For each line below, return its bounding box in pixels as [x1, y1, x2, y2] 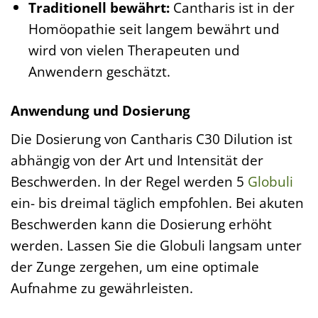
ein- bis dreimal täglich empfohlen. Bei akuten [11, 192, 304, 212]
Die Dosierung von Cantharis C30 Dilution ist [11, 128, 292, 148]
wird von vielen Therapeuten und [28, 40, 240, 60]
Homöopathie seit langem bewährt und [28, 19, 280, 39]
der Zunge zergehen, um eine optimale [11, 256, 259, 276]
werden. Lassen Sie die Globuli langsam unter [11, 235, 302, 255]
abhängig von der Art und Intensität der [11, 150, 263, 170]
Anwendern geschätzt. [28, 62, 170, 82]
